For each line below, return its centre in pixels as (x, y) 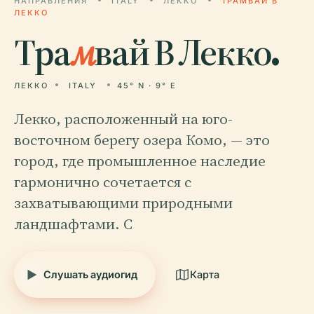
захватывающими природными (123, 203)
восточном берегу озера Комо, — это (142, 140)
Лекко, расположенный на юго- (123, 119)
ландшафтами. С (73, 224)
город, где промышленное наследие (140, 161)
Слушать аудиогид (90, 274)
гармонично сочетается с (103, 182)
